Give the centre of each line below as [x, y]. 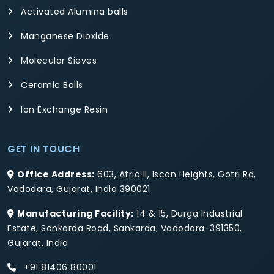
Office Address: [56, 174]
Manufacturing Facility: [76, 213]
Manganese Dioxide [64, 36]
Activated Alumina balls [73, 11]
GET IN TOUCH [43, 149]
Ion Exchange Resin [63, 109]
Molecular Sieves [57, 60]
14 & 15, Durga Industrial [188, 213]
